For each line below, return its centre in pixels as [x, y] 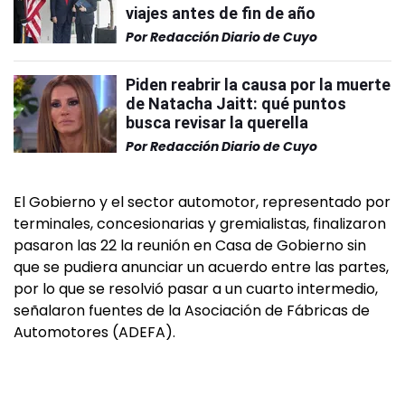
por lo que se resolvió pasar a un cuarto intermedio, [196, 289]
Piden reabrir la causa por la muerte [258, 85]
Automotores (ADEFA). [94, 332]
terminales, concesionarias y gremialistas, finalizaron [200, 224]
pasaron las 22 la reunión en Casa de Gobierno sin [190, 245]
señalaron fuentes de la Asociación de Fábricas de [192, 311]
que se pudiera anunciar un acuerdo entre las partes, [201, 267]
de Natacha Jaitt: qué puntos [236, 104]
